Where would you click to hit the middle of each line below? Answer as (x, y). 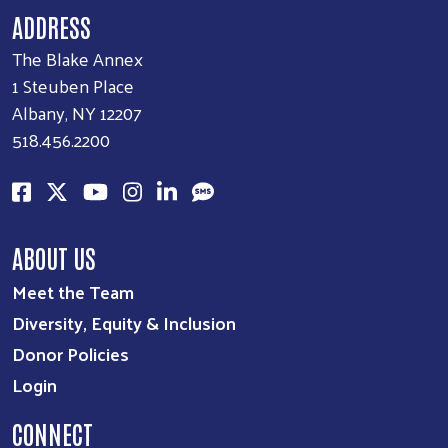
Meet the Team (73, 292)
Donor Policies (70, 354)
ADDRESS (51, 26)
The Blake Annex (77, 59)
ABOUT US (54, 257)
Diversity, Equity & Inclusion (124, 323)
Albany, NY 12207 (77, 113)
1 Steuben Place (73, 86)
